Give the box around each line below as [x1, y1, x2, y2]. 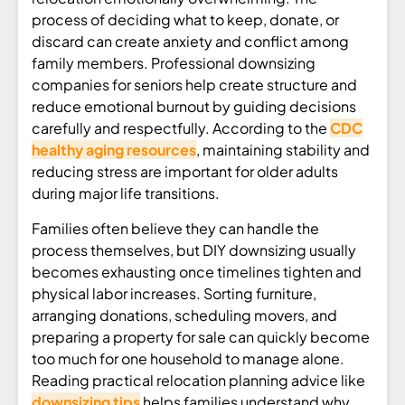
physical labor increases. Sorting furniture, [32, 283, 316, 303]
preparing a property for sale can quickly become [32, 326, 370, 346]
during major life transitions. [32, 184, 220, 203]
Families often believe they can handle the [32, 218, 319, 238]
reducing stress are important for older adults [32, 162, 338, 182]
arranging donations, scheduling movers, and [32, 305, 337, 325]
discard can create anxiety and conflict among [32, 32, 349, 52]
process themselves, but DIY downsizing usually [32, 240, 356, 259]
